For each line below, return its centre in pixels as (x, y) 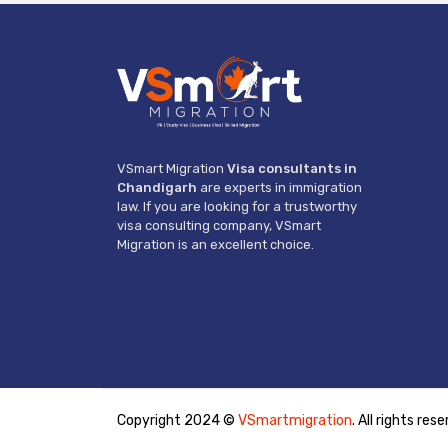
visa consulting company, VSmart (219, 226)
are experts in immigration (279, 188)
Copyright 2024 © (177, 421)
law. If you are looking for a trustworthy (237, 207)
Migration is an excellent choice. (215, 245)
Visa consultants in (292, 169)
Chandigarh (157, 188)
